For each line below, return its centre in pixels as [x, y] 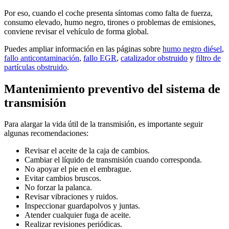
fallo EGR [100, 58]
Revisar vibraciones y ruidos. [71, 197]
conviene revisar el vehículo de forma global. [76, 31]
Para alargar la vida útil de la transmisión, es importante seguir [104, 124]
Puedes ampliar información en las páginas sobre [83, 49]
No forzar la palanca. [58, 188]
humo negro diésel [192, 49]
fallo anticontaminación [42, 58]
